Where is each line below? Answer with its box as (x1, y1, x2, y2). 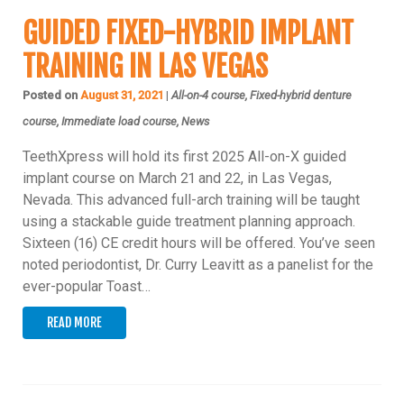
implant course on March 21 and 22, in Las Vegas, (23, 170, 332, 188)
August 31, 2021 (80, 88, 163, 103)
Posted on (23, 88, 80, 103)
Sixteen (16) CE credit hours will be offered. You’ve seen (23, 234, 375, 252)
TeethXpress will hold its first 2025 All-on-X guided (23, 148, 346, 166)
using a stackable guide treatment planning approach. (23, 213, 355, 231)
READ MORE (47, 314, 102, 330)
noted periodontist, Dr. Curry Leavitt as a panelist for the (23, 256, 373, 274)
